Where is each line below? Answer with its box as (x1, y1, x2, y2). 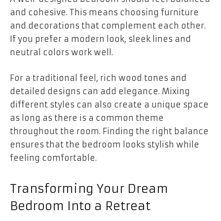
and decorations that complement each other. (10, 21, 206, 31)
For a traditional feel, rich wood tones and (10, 73, 186, 83)
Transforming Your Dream (10, 182, 168, 197)
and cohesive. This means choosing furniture (10, 7, 199, 18)
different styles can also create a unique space (10, 99, 209, 110)
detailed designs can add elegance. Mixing (10, 86, 190, 96)
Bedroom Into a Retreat (10, 199, 150, 214)
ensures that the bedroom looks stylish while (10, 139, 199, 149)
